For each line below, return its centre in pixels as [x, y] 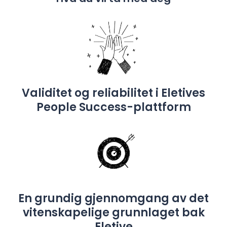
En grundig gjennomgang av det [113, 198]
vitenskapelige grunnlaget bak [113, 212]
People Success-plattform [113, 107]
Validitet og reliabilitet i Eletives [113, 93]
